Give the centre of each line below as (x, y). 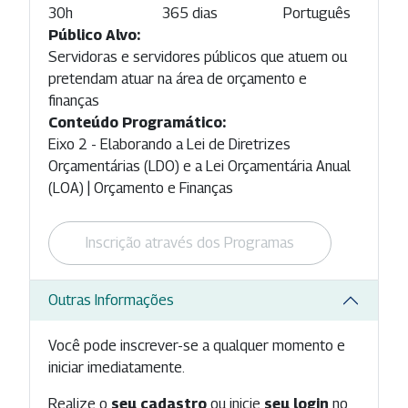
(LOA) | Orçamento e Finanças (141, 188)
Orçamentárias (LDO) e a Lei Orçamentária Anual (199, 166)
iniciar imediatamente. (117, 367)
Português (317, 13)
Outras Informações (111, 301)
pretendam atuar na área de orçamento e (178, 78)
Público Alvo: (94, 35)
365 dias (189, 13)
